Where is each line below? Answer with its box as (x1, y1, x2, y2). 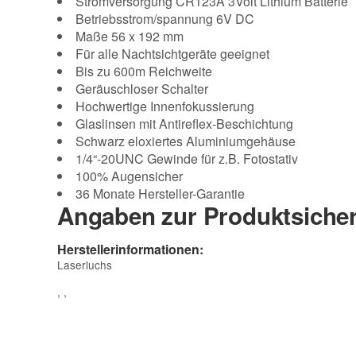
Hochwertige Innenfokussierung (75, 96, 254, 115)
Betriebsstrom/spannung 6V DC (75, 9, 254, 28)
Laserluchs (57, 256, 112, 273)
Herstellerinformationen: (57, 239, 203, 258)
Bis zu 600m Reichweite (75, 61, 212, 80)
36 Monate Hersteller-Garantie (75, 184, 245, 203)
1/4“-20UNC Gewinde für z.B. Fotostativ (75, 149, 298, 168)
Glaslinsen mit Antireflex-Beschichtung (75, 114, 293, 133)
